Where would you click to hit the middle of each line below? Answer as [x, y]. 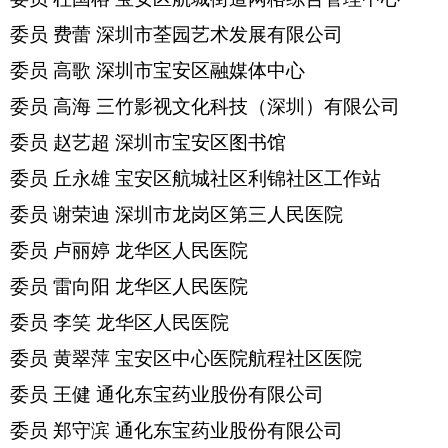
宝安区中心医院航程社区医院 [238, 358]
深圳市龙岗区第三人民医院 [229, 214]
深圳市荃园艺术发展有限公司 [219, 34]
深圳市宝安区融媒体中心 [200, 70]
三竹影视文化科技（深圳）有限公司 [248, 106]
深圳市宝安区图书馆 [200, 142]
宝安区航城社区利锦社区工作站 [248, 178]
